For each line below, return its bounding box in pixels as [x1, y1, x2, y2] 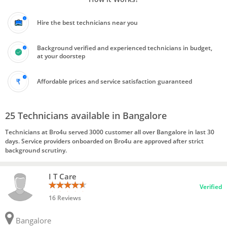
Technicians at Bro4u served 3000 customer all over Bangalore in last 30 [5, 127, 214, 136]
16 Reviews [48, 193, 81, 202]
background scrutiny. [5, 145, 67, 155]
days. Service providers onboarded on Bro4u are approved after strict [5, 136, 204, 145]
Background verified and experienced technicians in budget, [37, 44, 212, 52]
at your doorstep [37, 52, 85, 60]
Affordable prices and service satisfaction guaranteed [37, 77, 192, 86]
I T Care [48, 171, 77, 181]
